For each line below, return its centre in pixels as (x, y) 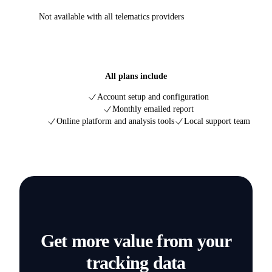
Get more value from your (136, 241)
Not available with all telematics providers (111, 17)
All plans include (136, 76)
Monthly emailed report (153, 109)
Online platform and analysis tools (115, 121)
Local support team (217, 121)
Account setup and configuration (153, 97)
